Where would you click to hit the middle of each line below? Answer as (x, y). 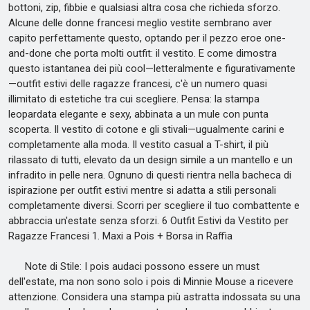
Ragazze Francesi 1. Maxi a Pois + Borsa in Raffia (120, 236)
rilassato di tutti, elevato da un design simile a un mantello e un (151, 160)
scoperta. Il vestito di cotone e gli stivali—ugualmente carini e (146, 129)
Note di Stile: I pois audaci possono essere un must (134, 266)
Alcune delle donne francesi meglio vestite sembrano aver (140, 23)
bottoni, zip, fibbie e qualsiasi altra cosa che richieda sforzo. (144, 8)
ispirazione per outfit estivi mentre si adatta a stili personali (142, 190)
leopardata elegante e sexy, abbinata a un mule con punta (138, 114)
